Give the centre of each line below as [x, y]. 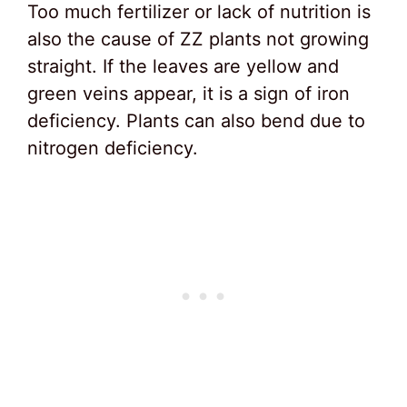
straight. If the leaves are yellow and [183, 67]
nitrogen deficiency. [113, 149]
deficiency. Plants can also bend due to [196, 121]
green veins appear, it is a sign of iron [189, 94]
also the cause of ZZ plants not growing [198, 40]
